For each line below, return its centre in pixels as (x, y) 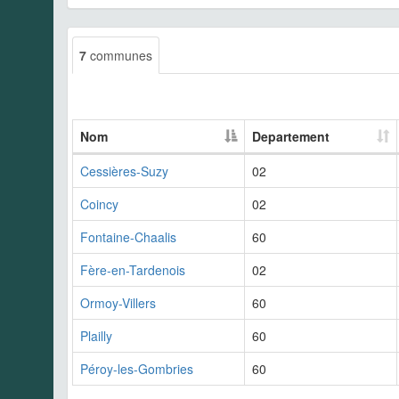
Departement (291, 136)
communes (119, 55)
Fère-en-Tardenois (133, 269)
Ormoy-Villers (118, 302)
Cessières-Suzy (124, 171)
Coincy (99, 204)
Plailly (96, 335)
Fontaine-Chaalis (128, 236)
